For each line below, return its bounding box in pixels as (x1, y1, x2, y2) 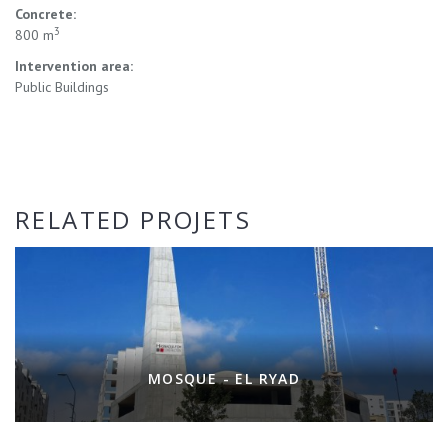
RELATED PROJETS (15, 202, 251, 236)
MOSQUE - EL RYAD (147, 368, 301, 388)
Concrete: (15, 4, 76, 23)
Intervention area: (15, 56, 133, 75)
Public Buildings (15, 77, 109, 96)
